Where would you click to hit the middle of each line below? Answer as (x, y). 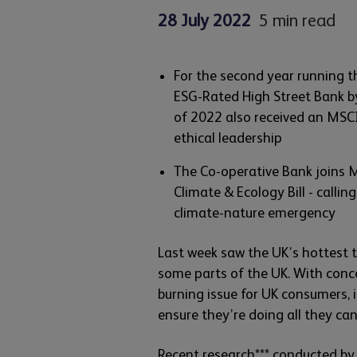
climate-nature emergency (255, 213)
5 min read (297, 20)
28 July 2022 (204, 20)
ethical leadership (228, 138)
